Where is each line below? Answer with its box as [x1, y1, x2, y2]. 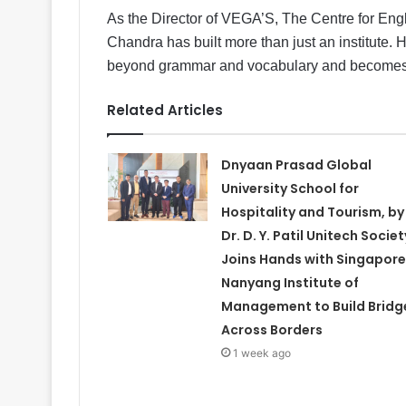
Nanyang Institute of [220, 273, 359, 292]
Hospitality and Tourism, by [220, 202, 404, 221]
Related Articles [107, 100, 223, 120]
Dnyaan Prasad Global [220, 155, 372, 174]
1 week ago [232, 345, 291, 360]
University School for [220, 179, 359, 198]
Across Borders [220, 320, 323, 339]
